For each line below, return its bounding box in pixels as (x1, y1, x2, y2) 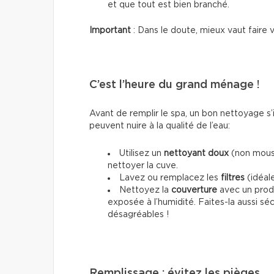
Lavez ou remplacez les (119, 174, 221, 183)
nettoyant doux (164, 149, 231, 158)
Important (89, 26, 133, 35)
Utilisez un (119, 149, 164, 158)
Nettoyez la (119, 186, 171, 195)
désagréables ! (108, 210, 169, 220)
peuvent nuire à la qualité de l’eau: (89, 122, 230, 131)
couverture (171, 186, 217, 195)
